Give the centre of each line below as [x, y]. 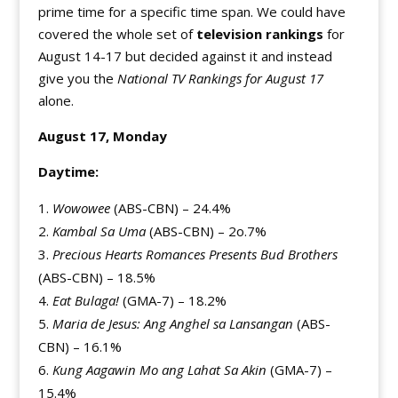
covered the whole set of [117, 34]
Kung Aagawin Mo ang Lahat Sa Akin [161, 370]
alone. [56, 100]
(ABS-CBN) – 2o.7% [206, 231]
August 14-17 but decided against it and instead [185, 56]
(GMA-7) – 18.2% [172, 300]
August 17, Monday [102, 136]
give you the [77, 78]
